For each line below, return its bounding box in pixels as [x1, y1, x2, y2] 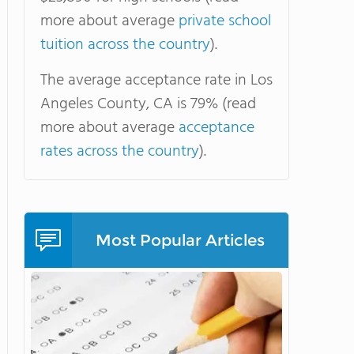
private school [179, 9, 271, 34]
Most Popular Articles [96, 231, 265, 250]
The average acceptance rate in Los [40, 68, 273, 93]
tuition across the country [40, 32, 210, 58]
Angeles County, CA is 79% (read [40, 92, 256, 117]
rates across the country [40, 139, 199, 164]
